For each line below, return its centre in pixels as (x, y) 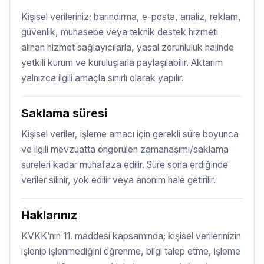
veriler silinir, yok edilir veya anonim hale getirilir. (119, 180)
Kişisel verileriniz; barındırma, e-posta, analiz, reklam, (131, 16)
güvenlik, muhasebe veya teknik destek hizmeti (120, 32)
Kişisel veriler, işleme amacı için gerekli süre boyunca (130, 134)
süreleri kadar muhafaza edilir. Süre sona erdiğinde (125, 164)
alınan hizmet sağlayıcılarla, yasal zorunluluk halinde (128, 47)
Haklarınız (49, 215)
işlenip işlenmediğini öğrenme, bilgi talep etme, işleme (131, 251)
